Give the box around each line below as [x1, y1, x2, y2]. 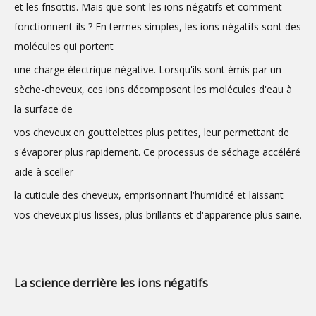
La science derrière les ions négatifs [14, 275, 208, 291]
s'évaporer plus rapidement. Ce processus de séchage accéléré [14, 145, 300, 159]
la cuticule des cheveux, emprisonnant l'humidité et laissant [14, 188, 284, 202]
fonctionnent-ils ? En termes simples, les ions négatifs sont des [14, 20, 301, 33]
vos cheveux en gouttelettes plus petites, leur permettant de [14, 126, 289, 139]
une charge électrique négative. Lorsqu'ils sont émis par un [14, 63, 281, 76]
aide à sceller [14, 165, 73, 178]
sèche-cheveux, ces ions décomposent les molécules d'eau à [14, 83, 292, 96]
